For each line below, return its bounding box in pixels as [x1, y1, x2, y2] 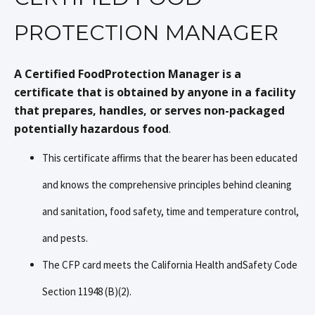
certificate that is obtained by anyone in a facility [14, 84, 295, 100]
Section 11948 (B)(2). [42, 284, 131, 298]
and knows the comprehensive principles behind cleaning [42, 177, 292, 191]
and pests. [42, 231, 88, 245]
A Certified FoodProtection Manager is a [14, 65, 241, 82]
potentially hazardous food [14, 120, 169, 136]
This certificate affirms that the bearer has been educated [42, 150, 297, 165]
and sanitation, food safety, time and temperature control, [42, 204, 299, 218]
